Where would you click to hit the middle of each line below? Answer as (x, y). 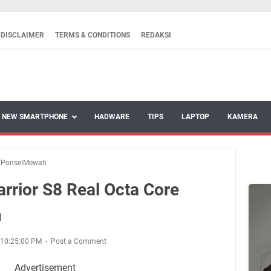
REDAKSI (156, 35)
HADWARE (112, 116)
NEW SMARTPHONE (35, 116)
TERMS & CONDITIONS (93, 35)
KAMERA (243, 116)
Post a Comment (79, 241)
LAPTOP (195, 116)
